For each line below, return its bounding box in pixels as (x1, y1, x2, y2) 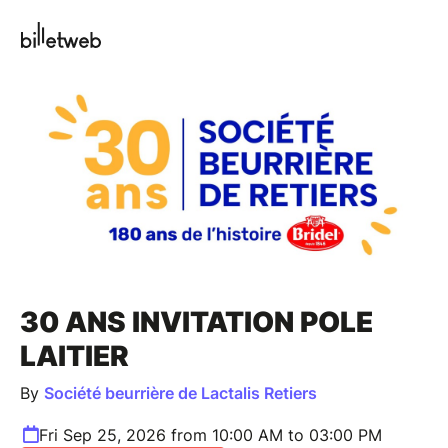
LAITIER (20, 338, 129, 373)
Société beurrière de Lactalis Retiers (44, 382, 317, 403)
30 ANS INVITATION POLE (20, 304, 373, 339)
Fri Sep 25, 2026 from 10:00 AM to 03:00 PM (39, 424, 382, 445)
